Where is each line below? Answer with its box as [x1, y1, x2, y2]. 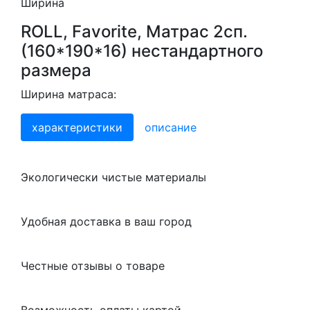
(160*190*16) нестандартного [21, 41, 263, 61]
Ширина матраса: [21, 87, 116, 101]
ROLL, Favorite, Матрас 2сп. [21, 21, 248, 42]
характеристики [32, 120, 122, 134]
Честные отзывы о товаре [21, 259, 165, 273]
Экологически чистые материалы [21, 170, 206, 184]
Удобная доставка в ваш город [21, 215, 192, 228]
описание [145, 120, 197, 134]
